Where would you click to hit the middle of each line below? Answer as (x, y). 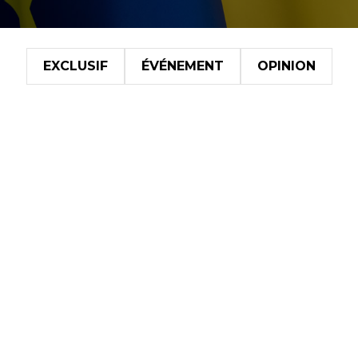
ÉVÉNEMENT (182, 66)
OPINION (286, 66)
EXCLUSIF (75, 66)
